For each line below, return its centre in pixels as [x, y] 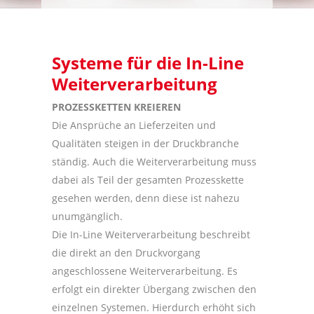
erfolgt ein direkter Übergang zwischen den [154, 289]
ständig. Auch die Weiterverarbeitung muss [154, 162]
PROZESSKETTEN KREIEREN [116, 107]
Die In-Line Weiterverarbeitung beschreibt [151, 234]
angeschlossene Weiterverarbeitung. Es [145, 271]
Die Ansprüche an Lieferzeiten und [134, 125]
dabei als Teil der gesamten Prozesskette [148, 180]
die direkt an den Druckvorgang [126, 253]
